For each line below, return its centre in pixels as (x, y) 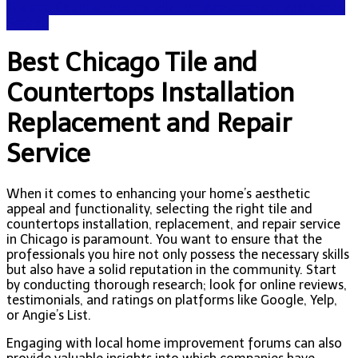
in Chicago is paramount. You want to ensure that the (164, 239)
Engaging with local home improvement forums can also (174, 343)
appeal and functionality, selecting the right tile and (159, 209)
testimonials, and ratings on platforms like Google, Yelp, (172, 300)
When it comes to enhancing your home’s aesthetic (158, 193)
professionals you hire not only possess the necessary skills (178, 254)
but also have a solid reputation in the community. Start (171, 269)
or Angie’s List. (49, 315)
